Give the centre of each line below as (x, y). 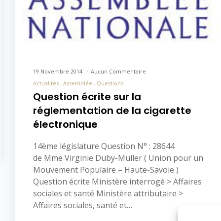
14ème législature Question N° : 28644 (104, 146)
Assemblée (78, 83)
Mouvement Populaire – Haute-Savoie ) (106, 170)
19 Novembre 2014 (58, 72)
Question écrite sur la (87, 97)
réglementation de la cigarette (112, 111)
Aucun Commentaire (118, 72)
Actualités (46, 83)
